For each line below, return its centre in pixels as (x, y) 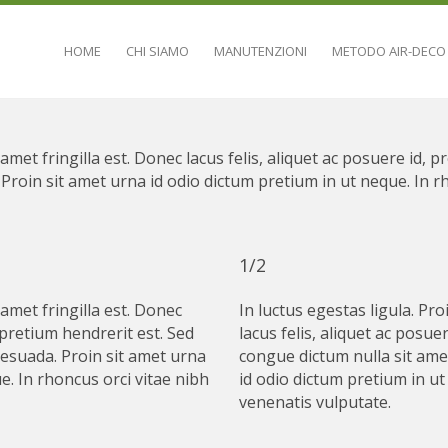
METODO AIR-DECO (389, 51)
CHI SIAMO (157, 51)
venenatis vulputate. (315, 402)
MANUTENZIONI (260, 51)
